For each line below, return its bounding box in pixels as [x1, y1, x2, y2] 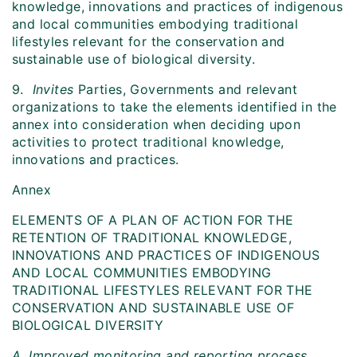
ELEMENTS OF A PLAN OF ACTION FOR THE [12, 212, 294, 229]
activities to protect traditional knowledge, [12, 134, 284, 151]
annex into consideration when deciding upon [12, 116, 301, 133]
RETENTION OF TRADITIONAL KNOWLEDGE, [12, 229, 292, 246]
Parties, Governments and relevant [73, 81, 298, 98]
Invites [32, 81, 74, 98]
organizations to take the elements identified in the [12, 99, 337, 116]
